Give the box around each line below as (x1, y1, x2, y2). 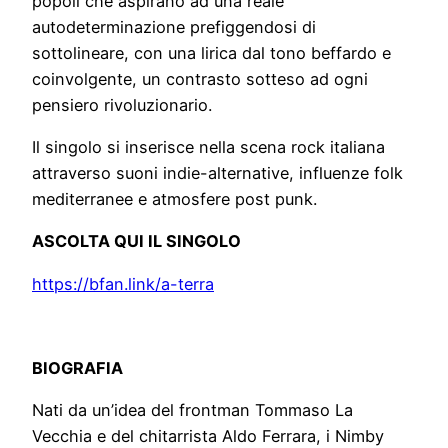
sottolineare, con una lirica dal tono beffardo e (32, 42, 391, 63)
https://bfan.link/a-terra (32, 273, 214, 294)
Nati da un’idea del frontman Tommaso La (32, 400, 353, 421)
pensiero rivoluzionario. (32, 94, 212, 115)
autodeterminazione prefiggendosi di (32, 16, 316, 37)
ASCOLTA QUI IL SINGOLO (32, 231, 241, 252)
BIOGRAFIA (32, 358, 123, 379)
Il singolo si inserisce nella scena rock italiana (32, 137, 385, 158)
